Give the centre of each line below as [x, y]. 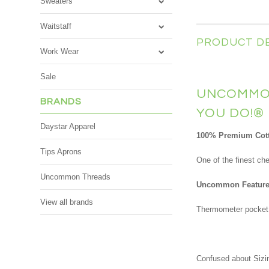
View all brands [67, 202]
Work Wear [60, 51]
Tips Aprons [61, 152]
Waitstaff [56, 26]
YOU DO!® [231, 113]
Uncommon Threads [76, 177]
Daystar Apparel [68, 126]
